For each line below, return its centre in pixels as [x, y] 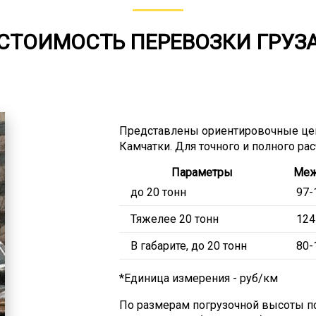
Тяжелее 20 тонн [174, 219]
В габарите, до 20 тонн [188, 246]
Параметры [202, 172]
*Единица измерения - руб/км [198, 278]
